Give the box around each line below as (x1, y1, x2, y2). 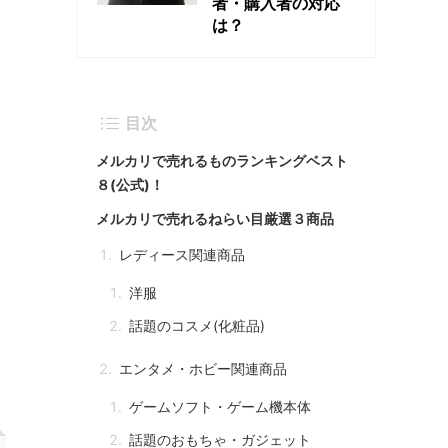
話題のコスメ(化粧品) (129, 317, 265, 334)
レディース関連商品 (119, 246, 245, 263)
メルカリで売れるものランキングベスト (96, 152, 348, 169)
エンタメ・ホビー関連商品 (119, 360, 287, 377)
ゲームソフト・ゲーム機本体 (129, 398, 311, 415)
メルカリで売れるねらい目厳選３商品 (96, 210, 334, 227)
